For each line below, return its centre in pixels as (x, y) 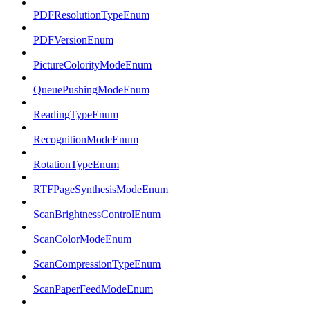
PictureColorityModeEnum (92, 65)
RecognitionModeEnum (86, 140)
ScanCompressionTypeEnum (97, 264)
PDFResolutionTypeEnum (91, 15)
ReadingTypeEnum (76, 115)
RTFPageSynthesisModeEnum (101, 190)
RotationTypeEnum (76, 165)
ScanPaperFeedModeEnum (93, 289)
